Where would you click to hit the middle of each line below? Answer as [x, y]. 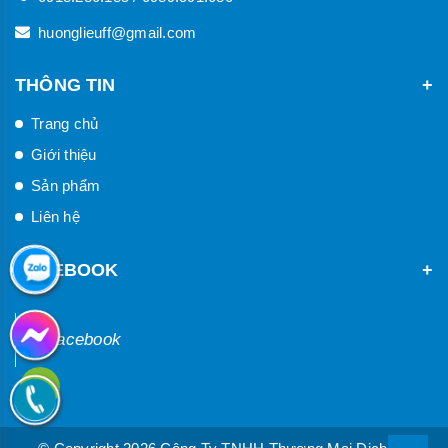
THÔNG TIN [65, 84]
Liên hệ [55, 216]
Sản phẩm [65, 185]
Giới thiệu [64, 154]
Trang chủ [65, 123]
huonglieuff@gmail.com [117, 32]
